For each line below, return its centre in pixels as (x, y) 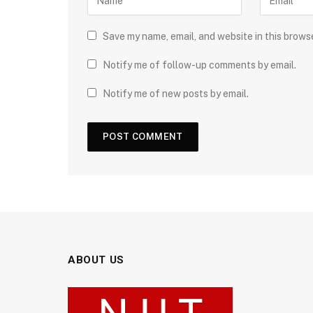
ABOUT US (96, 260)
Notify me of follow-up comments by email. (199, 65)
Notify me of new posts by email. (176, 93)
